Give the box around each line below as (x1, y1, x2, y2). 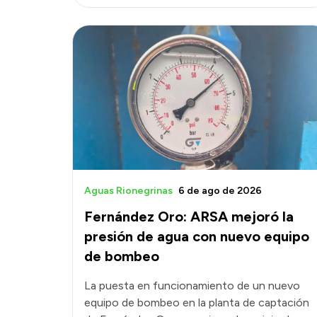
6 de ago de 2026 (178, 184, 262, 197)
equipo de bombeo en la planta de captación (84, 295, 309, 309)
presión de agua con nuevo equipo (84, 227, 309, 245)
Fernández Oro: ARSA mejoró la (84, 207, 294, 225)
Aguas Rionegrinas (84, 184, 173, 197)
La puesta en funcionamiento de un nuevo (84, 278, 300, 292)
